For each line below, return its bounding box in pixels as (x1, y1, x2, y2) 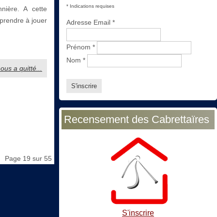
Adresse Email (66, 18, 112, 27)
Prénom (66, 43, 93, 51)
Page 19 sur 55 (5, 155, 52, 163)
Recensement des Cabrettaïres (64, 113, 209, 126)
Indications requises (68, 3, 114, 9)
